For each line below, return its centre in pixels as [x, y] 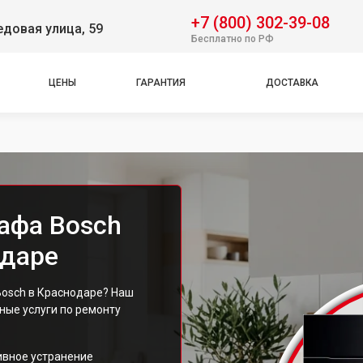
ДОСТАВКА [292, 83]
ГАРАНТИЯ [161, 83]
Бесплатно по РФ [233, 38]
